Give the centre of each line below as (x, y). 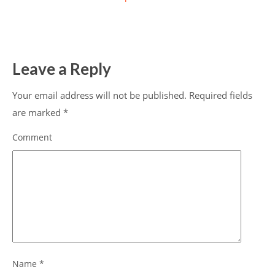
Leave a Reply (62, 69)
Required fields (219, 96)
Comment (32, 137)
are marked (38, 113)
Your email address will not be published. (99, 96)
